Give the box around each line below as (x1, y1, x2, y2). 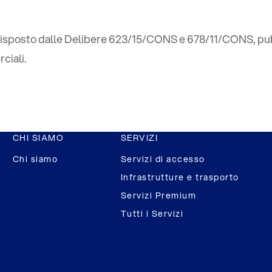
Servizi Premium (120, 189, 197, 202)
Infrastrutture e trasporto (120, 171, 239, 183)
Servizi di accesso (120, 153, 205, 165)
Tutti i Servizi (120, 208, 184, 220)
